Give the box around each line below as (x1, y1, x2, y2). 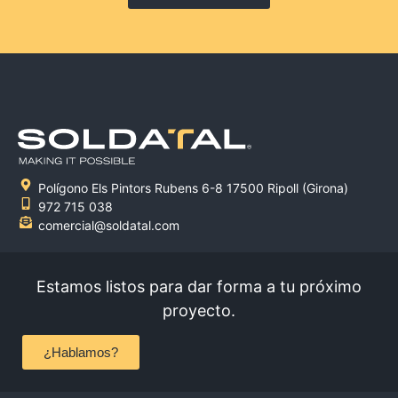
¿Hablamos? (44, 345, 118, 361)
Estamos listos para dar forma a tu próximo (36, 276, 362, 296)
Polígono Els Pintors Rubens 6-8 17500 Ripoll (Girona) (37, 179, 348, 195)
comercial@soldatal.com (37, 217, 179, 233)
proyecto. (163, 300, 235, 320)
